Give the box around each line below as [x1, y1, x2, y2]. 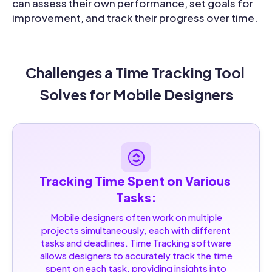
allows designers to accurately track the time [39, 250, 233, 262]
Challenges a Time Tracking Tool [25, 63, 245, 82]
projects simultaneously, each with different [41, 224, 231, 236]
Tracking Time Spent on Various [39, 173, 231, 189]
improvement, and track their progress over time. [12, 11, 258, 25]
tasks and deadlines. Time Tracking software [41, 237, 231, 249]
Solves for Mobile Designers [39, 85, 233, 104]
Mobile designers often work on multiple [50, 211, 222, 223]
